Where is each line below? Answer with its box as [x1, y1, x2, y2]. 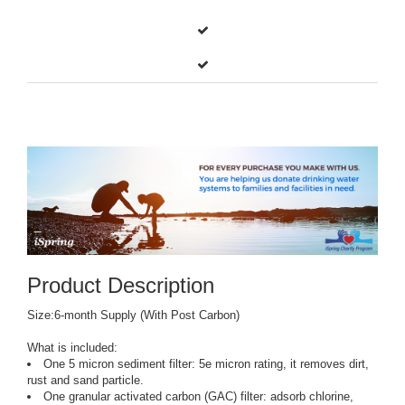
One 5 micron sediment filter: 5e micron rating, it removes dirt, [43, 357, 369, 372]
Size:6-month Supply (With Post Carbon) [27, 308, 240, 323]
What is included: [27, 341, 118, 355]
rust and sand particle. [27, 373, 144, 388]
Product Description [27, 273, 214, 298]
